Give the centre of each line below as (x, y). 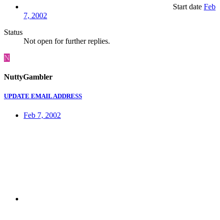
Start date (187, 6)
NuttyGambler (28, 77)
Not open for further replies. (67, 41)
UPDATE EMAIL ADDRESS (43, 96)
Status (13, 32)
